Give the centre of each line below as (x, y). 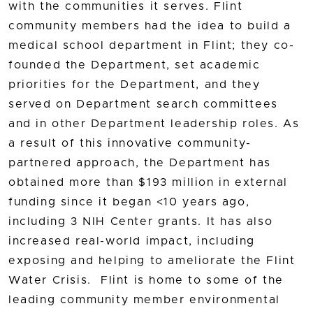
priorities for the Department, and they (134, 84)
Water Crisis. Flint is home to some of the (146, 280)
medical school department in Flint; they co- (152, 45)
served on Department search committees (143, 104)
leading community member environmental (144, 299)
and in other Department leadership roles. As (154, 123)
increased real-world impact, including (132, 241)
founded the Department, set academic (134, 65)
